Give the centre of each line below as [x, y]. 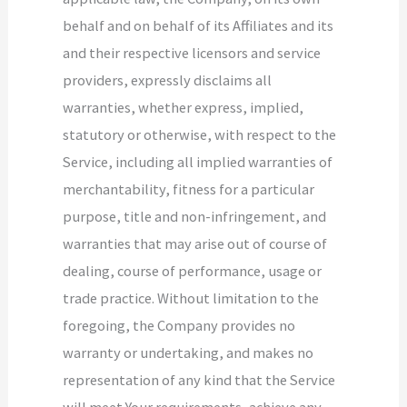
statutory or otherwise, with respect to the [200, 134]
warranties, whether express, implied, [184, 107]
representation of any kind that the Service [199, 379]
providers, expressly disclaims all [168, 79]
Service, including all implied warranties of [198, 161]
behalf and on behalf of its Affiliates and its [199, 25]
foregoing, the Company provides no [179, 325]
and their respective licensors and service [192, 52]
